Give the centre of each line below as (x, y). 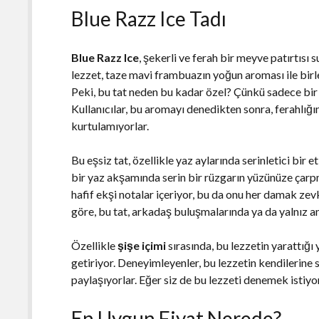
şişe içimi (142, 245)
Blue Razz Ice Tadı (149, 18)
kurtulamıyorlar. (110, 125)
